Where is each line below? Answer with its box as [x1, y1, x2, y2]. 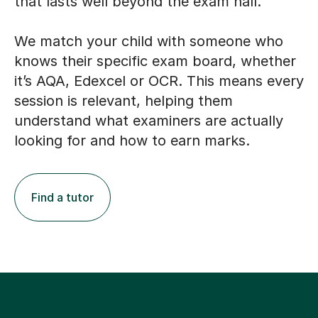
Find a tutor [31, 190, 94, 205]
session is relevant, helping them [14, 92, 233, 110]
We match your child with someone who [14, 33, 283, 50]
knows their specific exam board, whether [14, 53, 296, 70]
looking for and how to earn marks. [14, 132, 250, 150]
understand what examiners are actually [14, 112, 283, 130]
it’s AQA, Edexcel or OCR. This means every [14, 72, 304, 90]
